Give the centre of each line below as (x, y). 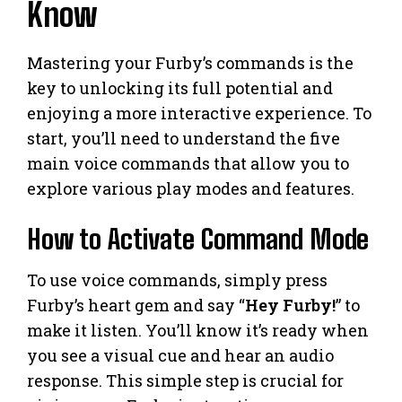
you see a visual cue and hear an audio (180, 355)
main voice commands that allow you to (188, 163)
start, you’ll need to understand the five (184, 138)
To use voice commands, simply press (177, 280)
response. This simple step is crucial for (185, 380)
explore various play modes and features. (191, 188)
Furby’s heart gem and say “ (136, 305)
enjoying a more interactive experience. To (199, 113)
